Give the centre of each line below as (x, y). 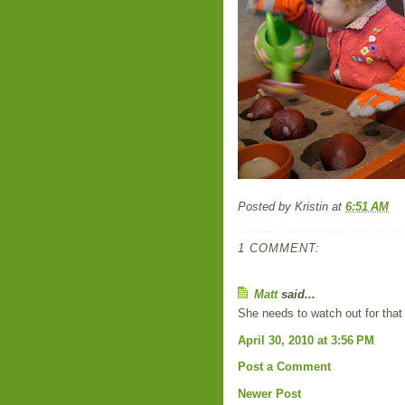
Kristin (311, 206)
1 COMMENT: (279, 248)
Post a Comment (284, 366)
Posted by (266, 206)
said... (297, 294)
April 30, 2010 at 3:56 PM (306, 340)
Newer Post (269, 393)
